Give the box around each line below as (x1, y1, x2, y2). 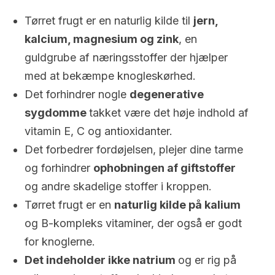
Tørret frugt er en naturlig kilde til (25, 14, 193, 27)
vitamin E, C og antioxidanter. (25, 125, 172, 137)
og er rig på (178, 254, 236, 266)
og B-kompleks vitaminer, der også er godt (25, 217, 242, 230)
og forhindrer (25, 161, 93, 174)
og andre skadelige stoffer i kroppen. (25, 180, 212, 193)
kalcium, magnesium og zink (25, 33, 179, 45)
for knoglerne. (25, 235, 95, 248)
